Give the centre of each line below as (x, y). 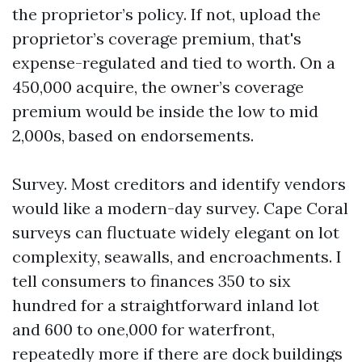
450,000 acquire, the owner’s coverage (158, 87)
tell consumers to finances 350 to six (152, 281)
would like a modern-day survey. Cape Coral (180, 208)
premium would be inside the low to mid (165, 111)
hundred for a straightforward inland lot (166, 305)
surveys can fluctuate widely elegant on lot (176, 232)
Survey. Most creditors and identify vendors (179, 184)
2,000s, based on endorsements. (133, 135)
